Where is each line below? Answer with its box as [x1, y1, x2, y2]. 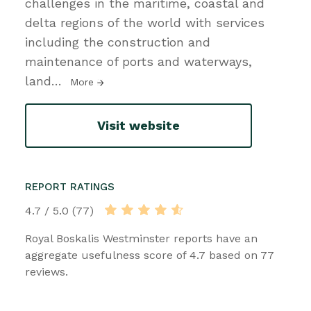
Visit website [97, 118, 180, 133]
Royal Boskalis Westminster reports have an [25, 231, 258, 245]
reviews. [25, 264, 68, 278]
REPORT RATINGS [25, 180, 115, 193]
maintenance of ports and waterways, [25, 53, 252, 69]
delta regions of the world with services [25, 15, 264, 30]
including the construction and [25, 34, 210, 49]
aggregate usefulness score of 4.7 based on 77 [25, 248, 274, 262]
